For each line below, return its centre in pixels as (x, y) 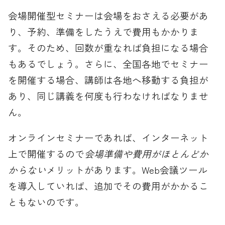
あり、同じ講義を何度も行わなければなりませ (108, 96)
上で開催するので (46, 154)
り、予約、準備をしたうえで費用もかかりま (104, 32)
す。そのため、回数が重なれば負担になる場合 (108, 48)
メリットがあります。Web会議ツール (127, 170)
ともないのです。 (46, 202)
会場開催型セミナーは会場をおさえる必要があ (108, 16)
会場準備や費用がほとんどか (147, 154)
